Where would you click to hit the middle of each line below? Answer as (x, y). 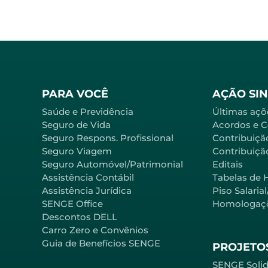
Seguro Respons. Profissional (108, 138)
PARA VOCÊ (75, 94)
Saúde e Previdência (88, 112)
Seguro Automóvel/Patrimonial (112, 165)
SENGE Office (72, 204)
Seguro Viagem (77, 151)
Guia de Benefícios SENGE (101, 243)
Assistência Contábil (88, 178)
